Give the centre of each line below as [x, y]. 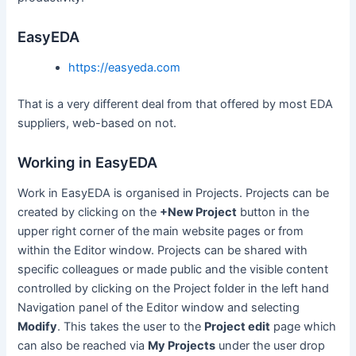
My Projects [182, 345]
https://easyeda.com [125, 67]
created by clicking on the [89, 212]
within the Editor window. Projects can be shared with [163, 250]
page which [304, 326]
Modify [38, 326]
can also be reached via [83, 345]
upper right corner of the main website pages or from [161, 231]
